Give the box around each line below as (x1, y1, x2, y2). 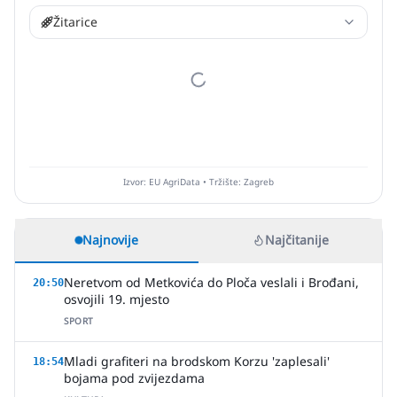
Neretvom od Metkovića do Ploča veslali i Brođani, (64, 274, 359, 291)
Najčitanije (264, 231, 329, 248)
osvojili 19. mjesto (64, 291, 169, 307)
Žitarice (53, 13, 97, 30)
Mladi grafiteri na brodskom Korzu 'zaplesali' (64, 353, 330, 370)
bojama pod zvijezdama (64, 370, 205, 386)
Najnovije (82, 231, 138, 248)
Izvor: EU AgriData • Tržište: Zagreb (123, 175, 274, 188)
